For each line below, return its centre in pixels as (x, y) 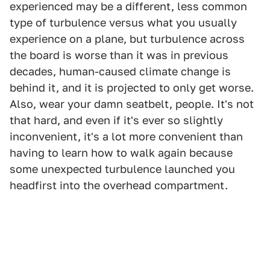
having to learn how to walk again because (121, 153)
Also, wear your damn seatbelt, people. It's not (132, 104)
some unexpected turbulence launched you (122, 169)
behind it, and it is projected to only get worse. (132, 88)
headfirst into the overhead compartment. (119, 186)
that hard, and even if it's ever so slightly (116, 121)
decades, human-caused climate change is (120, 72)
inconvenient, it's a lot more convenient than (126, 137)
